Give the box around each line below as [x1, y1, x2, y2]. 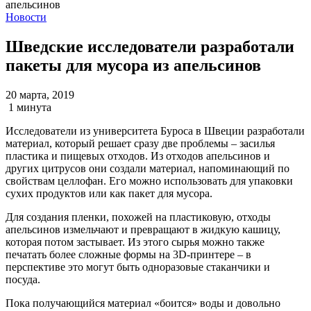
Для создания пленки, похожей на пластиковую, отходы [6, 210, 271, 223]
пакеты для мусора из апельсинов [6, 56, 261, 74]
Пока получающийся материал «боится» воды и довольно [6, 296, 280, 309]
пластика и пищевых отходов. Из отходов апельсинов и [6, 149, 270, 162]
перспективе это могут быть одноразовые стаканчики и [6, 260, 270, 273]
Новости [6, 11, 47, 23]
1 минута [8, 101, 51, 113]
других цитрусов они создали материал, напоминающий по [6, 162, 289, 174]
